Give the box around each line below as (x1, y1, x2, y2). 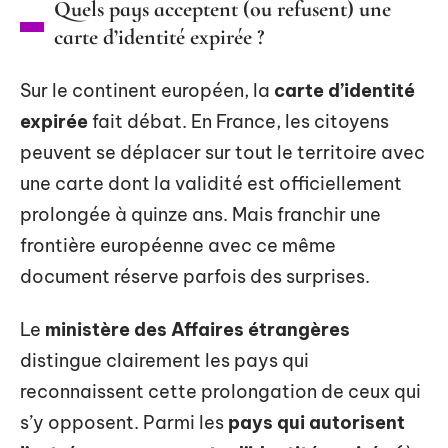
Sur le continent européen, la (20, 78, 274, 102)
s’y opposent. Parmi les (20, 411, 228, 434)
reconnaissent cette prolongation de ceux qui (20, 380, 421, 403)
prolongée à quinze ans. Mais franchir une (20, 202, 381, 226)
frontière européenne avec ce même (20, 233, 336, 257)
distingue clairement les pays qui (20, 349, 309, 372)
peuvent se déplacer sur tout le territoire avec (20, 140, 425, 164)
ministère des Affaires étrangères (45, 318, 350, 341)
